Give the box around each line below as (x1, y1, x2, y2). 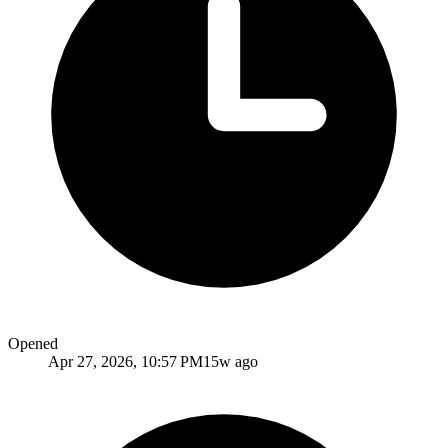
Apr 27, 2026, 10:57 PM (48, 352, 203, 370)
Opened (8, 334, 58, 352)
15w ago (203, 352, 258, 370)
